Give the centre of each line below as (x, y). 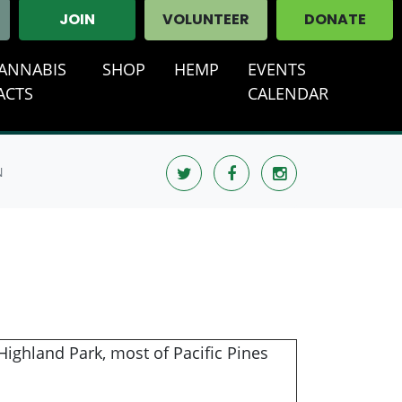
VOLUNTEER (205, 20)
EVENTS (276, 69)
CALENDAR (288, 93)
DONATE (335, 20)
